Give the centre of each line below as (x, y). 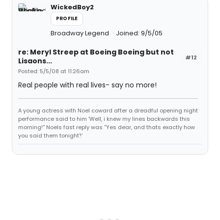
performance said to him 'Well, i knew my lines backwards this (104, 119)
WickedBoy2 (72, 7)
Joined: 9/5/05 (139, 33)
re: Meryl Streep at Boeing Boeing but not (96, 52)
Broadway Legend (81, 33)
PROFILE (67, 18)
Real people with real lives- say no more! (87, 85)
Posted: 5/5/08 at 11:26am (54, 71)
